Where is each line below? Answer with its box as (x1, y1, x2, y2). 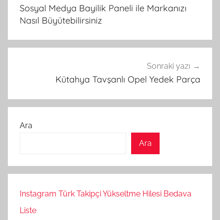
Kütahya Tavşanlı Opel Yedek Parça (55, 74, 200, 85)
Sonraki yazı (147, 61, 190, 71)
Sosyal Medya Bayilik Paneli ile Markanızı (20, 2, 187, 14)
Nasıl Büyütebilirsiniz (20, 14, 102, 26)
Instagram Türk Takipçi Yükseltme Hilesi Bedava (20, 189, 192, 198)
